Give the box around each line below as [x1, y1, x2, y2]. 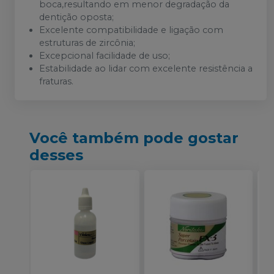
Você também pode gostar [29, 129, 239, 147]
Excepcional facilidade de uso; [39, 50, 170, 61]
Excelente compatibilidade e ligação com [39, 24, 223, 35]
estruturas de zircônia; [39, 37, 135, 48]
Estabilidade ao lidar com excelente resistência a [39, 63, 253, 74]
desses [29, 146, 83, 164]
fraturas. [39, 76, 73, 87]
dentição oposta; [39, 12, 114, 23]
